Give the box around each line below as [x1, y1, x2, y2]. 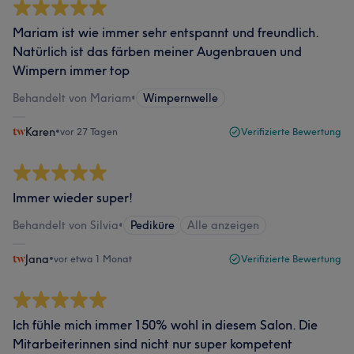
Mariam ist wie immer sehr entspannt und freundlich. [13, 24, 318, 40]
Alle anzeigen [187, 218, 259, 232]
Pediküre [130, 218, 175, 232]
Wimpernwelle [143, 91, 218, 105]
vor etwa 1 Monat [54, 253, 132, 265]
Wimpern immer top [13, 62, 130, 78]
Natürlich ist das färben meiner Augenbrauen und [13, 43, 302, 59]
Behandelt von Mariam [13, 91, 131, 105]
